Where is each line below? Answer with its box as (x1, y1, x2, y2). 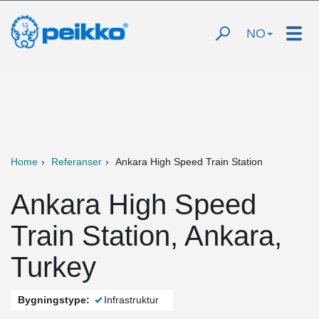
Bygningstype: (18, 294, 90, 305)
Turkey (11, 251, 96, 283)
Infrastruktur (104, 294, 159, 305)
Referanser (51, 156, 102, 167)
